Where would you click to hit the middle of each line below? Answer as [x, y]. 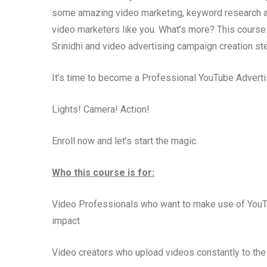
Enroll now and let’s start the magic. [125, 141]
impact [66, 221]
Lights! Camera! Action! [101, 109]
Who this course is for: [103, 173]
